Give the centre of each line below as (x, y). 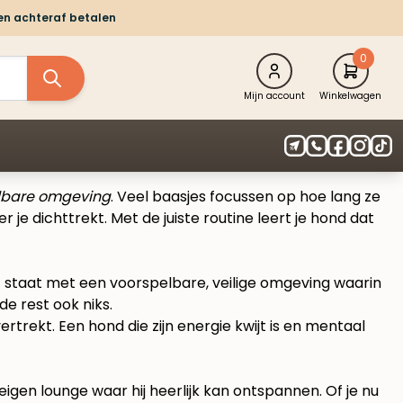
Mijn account (274, 96)
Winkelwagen (350, 96)
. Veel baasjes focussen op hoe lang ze (246, 197)
